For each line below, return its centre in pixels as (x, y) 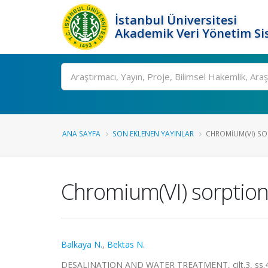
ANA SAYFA (81, 133)
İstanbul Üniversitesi (176, 20)
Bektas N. (126, 244)
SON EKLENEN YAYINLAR (153, 133)
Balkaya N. (82, 244)
